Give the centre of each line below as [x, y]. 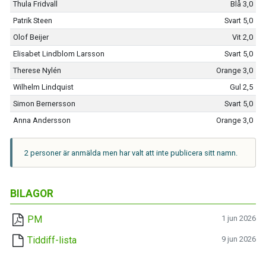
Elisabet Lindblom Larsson [58, 54]
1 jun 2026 [239, 218]
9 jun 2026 [239, 239]
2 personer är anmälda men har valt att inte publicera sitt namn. [131, 153]
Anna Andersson [42, 120]
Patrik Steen [32, 20]
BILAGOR [32, 194]
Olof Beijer [31, 37]
